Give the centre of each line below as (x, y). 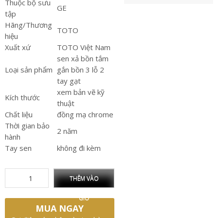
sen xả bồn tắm (83, 58)
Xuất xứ (18, 47)
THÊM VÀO (84, 178)
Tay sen (18, 148)
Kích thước (22, 97)
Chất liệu (19, 114)
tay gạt (69, 81)
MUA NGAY (60, 208)
